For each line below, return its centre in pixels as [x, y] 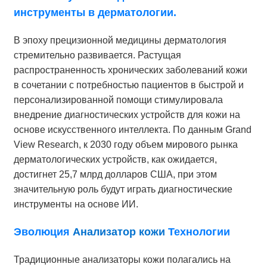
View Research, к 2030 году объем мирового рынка [125, 145]
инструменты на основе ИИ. [76, 204]
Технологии [197, 232]
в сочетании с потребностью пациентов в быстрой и [128, 85]
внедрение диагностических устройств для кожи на [127, 115]
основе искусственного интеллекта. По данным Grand [132, 130]
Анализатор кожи [119, 232]
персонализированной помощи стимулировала [118, 100]
